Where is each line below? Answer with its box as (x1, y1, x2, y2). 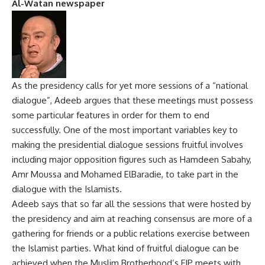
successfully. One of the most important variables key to (12, 124, 238, 135)
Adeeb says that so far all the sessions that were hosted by (12, 198, 251, 209)
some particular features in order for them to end (12, 109, 209, 121)
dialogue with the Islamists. (12, 183, 122, 195)
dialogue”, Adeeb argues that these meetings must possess (12, 94, 253, 106)
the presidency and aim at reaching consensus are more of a (12, 212, 252, 224)
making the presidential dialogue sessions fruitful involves (12, 138, 243, 150)
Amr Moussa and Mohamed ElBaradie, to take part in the (12, 168, 238, 180)
